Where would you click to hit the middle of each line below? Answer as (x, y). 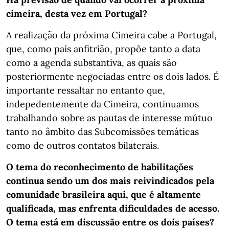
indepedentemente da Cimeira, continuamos (102, 104)
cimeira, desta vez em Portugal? (77, 14)
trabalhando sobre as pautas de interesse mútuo (109, 118)
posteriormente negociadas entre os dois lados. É (112, 76)
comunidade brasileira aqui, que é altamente (104, 194)
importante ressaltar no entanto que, (86, 90)
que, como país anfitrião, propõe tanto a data (103, 49)
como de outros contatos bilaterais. (83, 145)
